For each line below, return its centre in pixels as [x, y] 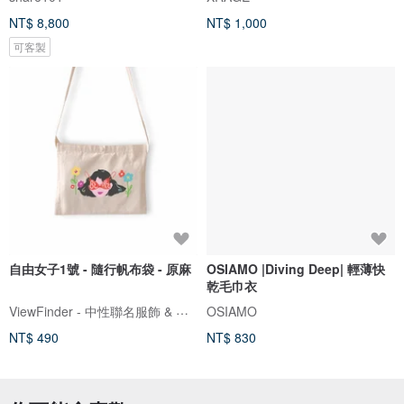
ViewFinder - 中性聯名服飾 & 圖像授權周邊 [182, 310]
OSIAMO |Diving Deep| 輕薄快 [296, 269]
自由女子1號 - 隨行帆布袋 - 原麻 [100, 269]
